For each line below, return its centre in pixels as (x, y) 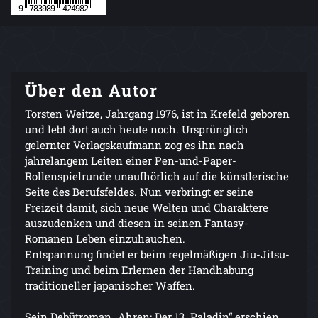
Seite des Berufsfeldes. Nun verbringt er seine (139, 192)
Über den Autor (92, 91)
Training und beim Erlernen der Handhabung (139, 270)
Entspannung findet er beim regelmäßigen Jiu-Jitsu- (157, 254)
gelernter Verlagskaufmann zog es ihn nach (135, 145)
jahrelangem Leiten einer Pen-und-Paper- (131, 161)
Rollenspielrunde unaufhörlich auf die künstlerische (157, 176)
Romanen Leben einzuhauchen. (105, 239)
